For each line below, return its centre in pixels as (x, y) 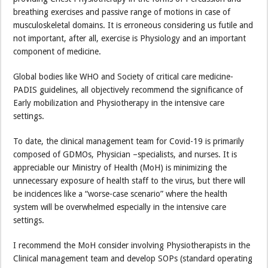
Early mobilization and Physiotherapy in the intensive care (119, 103)
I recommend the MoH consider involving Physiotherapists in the (132, 245)
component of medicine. (57, 51)
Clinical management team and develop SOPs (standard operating (133, 258)
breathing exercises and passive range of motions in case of (122, 12)
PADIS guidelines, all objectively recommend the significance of (128, 89)
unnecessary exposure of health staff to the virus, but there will (130, 180)
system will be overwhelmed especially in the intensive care (120, 207)
